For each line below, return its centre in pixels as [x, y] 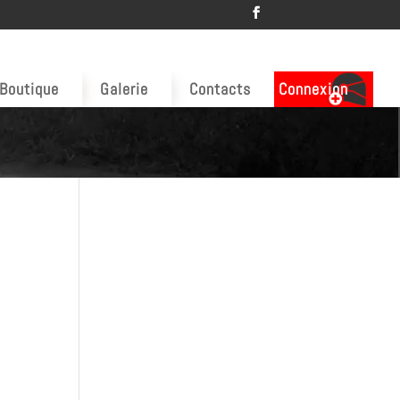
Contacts [220, 88]
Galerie [124, 88]
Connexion [313, 88]
